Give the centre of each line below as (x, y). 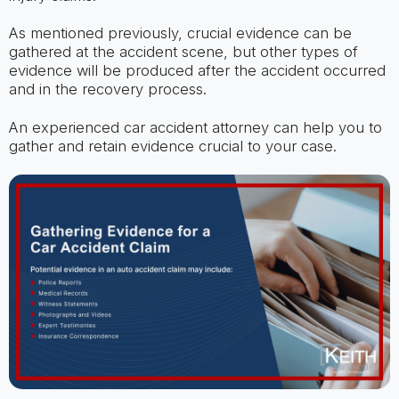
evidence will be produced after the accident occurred (197, 71)
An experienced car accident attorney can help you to (195, 127)
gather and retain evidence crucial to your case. (172, 146)
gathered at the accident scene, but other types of (183, 52)
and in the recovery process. (107, 90)
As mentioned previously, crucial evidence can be (180, 33)
